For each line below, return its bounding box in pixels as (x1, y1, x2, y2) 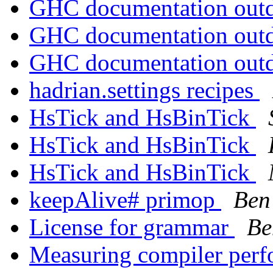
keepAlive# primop (29, 186, 221, 213)
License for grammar (29, 214, 235, 241)
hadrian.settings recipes (29, 77, 260, 104)
